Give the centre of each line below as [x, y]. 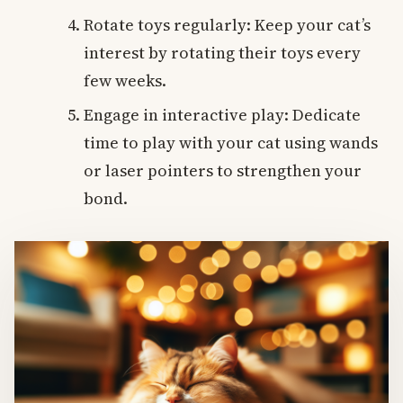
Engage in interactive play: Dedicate [223, 115]
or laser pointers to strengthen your [223, 171]
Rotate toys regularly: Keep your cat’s [228, 25]
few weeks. [125, 81]
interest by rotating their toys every [223, 53]
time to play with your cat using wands [231, 143]
